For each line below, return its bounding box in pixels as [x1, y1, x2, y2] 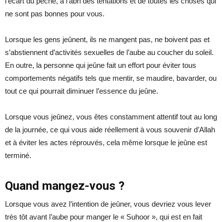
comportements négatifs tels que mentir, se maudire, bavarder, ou [5, 73, 217, 82]
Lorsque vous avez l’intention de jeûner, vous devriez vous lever [5, 199, 211, 208]
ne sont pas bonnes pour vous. [5, 9, 105, 18]
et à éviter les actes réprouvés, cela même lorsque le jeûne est [5, 138, 207, 147]
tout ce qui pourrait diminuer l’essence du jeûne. [5, 86, 158, 95]
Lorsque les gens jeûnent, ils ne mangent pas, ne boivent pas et [5, 35, 210, 44]
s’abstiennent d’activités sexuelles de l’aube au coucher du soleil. [5, 48, 214, 56]
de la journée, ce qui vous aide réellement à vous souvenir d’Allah [5, 125, 215, 134]
